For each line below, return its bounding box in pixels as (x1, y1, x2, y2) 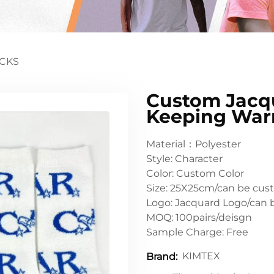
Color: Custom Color (146, 167, 244, 179)
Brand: (146, 250, 177, 262)
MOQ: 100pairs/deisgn (146, 211, 252, 223)
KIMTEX (182, 250, 220, 262)
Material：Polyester (146, 138, 241, 150)
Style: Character (146, 152, 223, 165)
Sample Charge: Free (146, 226, 248, 238)
